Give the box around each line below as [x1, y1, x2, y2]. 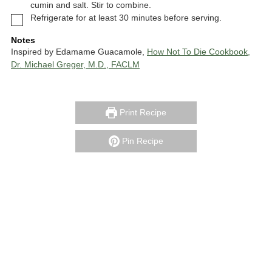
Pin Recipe [120, 136, 164, 146]
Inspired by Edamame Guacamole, [11, 47, 147, 57]
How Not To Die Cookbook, [147, 47, 250, 57]
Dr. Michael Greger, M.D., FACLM [11, 59, 140, 70]
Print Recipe [117, 107, 166, 118]
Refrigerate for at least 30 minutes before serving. [30, 12, 222, 22]
